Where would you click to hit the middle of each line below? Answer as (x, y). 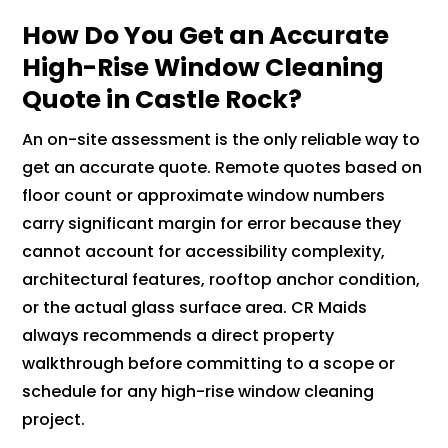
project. (54, 419)
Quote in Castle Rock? (162, 99)
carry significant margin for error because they (212, 223)
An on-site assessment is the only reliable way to (221, 139)
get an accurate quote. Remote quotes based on (222, 167)
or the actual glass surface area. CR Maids (195, 307)
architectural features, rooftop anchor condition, (221, 279)
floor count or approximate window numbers (204, 195)
